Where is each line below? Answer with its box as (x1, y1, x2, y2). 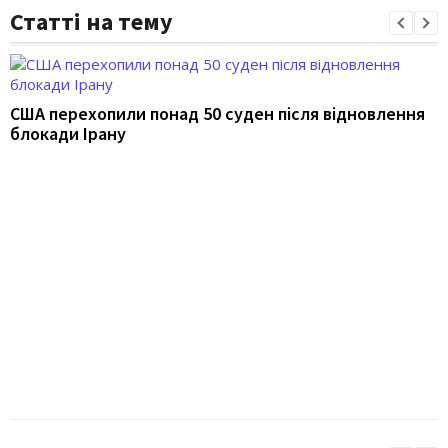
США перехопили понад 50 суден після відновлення (10, 101, 425, 125)
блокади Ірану (10, 121, 126, 145)
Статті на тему (10, 5, 173, 37)
